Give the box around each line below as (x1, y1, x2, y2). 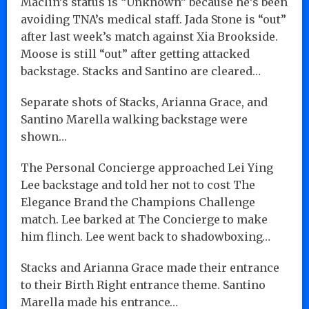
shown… (21, 129, 67, 143)
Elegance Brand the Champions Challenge (21, 195, 255, 209)
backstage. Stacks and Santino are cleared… (21, 63, 261, 78)
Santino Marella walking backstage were (21, 112, 248, 126)
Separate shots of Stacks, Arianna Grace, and (21, 94, 268, 109)
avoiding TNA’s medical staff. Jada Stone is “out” (21, 12, 286, 26)
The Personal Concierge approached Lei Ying (21, 160, 273, 175)
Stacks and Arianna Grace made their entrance (21, 260, 279, 275)
